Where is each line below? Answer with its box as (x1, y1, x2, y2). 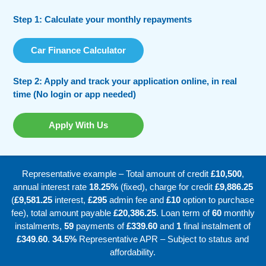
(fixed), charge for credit (118, 181, 215, 192)
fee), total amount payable (11, 207, 113, 218)
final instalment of (181, 220, 251, 231)
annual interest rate (12, 181, 89, 192)
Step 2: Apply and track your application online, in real (13, 75, 237, 86)
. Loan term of (156, 207, 212, 218)
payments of (74, 220, 127, 231)
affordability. (110, 246, 156, 257)
